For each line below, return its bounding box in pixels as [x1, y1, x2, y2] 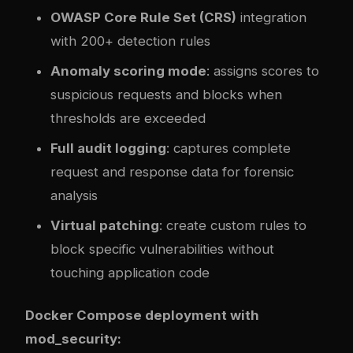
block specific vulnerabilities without [50, 240, 274, 257]
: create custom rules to [159, 217, 307, 233]
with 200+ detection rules [50, 32, 210, 49]
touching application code [50, 264, 210, 281]
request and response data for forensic [50, 163, 294, 180]
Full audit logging [50, 139, 166, 156]
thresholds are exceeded [50, 110, 206, 126]
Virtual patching [50, 217, 159, 233]
